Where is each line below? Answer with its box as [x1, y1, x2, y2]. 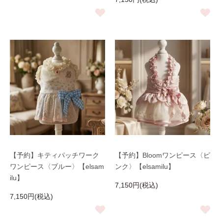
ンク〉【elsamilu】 [115, 163, 175, 170]
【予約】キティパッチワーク [10, 151, 99, 159]
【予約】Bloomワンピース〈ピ [115, 151, 210, 159]
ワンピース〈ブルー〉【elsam [10, 163, 104, 170]
